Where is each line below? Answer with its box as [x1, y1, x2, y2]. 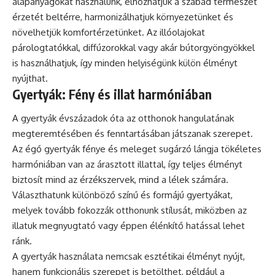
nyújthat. [12, 72, 48, 84]
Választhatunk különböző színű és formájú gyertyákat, [12, 189, 233, 201]
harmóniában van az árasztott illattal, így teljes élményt [12, 158, 242, 171]
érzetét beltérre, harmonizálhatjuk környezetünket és [12, 10, 233, 23]
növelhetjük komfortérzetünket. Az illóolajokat [12, 26, 205, 38]
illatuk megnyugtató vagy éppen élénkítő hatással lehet [12, 220, 245, 232]
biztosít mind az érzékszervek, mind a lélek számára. [12, 174, 228, 186]
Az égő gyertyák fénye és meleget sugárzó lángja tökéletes [12, 143, 261, 155]
